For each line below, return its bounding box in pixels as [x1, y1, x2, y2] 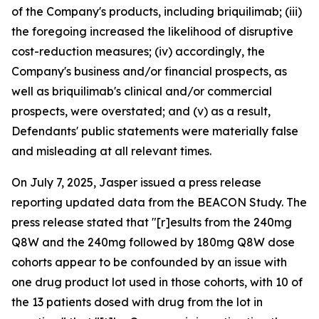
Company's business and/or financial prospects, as [11, 64, 287, 79]
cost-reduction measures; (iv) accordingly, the [11, 44, 265, 59]
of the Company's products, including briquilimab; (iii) [11, 4, 302, 19]
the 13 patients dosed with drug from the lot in [11, 295, 263, 310]
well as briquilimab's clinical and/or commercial [11, 84, 272, 99]
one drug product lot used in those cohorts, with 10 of [11, 275, 303, 290]
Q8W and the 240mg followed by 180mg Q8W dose [11, 235, 295, 250]
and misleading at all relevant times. [11, 144, 211, 159]
